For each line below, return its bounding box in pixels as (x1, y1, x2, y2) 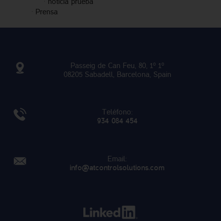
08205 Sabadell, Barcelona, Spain (63, 71, 171, 79)
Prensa (36, 8, 58, 16)
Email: (108, 155, 127, 163)
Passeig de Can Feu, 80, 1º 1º (70, 62, 164, 70)
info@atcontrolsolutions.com (70, 164, 165, 173)
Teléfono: (102, 108, 133, 116)
